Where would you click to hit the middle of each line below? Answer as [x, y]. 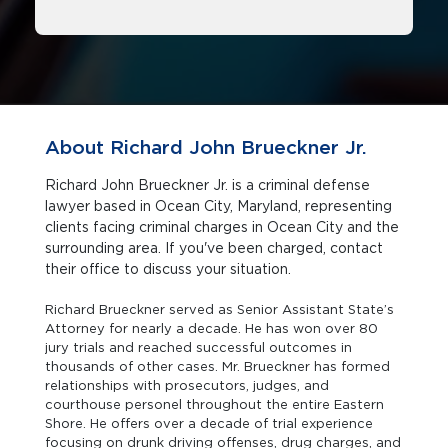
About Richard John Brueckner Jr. [206, 147]
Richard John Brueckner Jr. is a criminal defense [207, 185]
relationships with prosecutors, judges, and [187, 385]
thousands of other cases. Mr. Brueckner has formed [217, 366]
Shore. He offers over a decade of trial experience [209, 423]
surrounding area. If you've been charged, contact [214, 248]
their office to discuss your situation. [168, 269]
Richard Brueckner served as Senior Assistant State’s [219, 309]
